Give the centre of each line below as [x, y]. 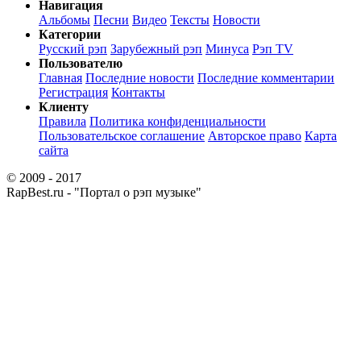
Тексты [190, 20]
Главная [60, 78]
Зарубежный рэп [156, 49]
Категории [70, 35]
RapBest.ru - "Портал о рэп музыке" [104, 193]
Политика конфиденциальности [178, 122]
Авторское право [255, 136]
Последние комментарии [266, 78]
